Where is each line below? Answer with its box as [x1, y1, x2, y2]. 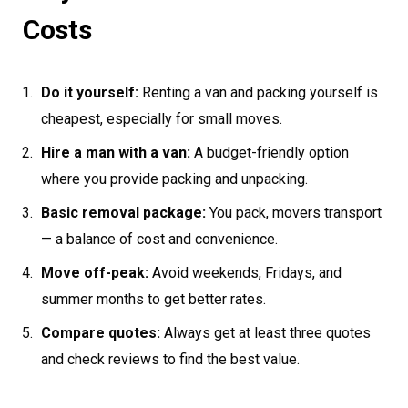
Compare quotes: [41, 324, 160, 342]
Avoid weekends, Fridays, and [148, 264, 342, 282]
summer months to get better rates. [41, 291, 266, 309]
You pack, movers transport [206, 204, 382, 222]
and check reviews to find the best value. [41, 351, 300, 369]
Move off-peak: [41, 264, 148, 282]
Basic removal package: [41, 204, 206, 222]
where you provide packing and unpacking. [41, 170, 308, 189]
